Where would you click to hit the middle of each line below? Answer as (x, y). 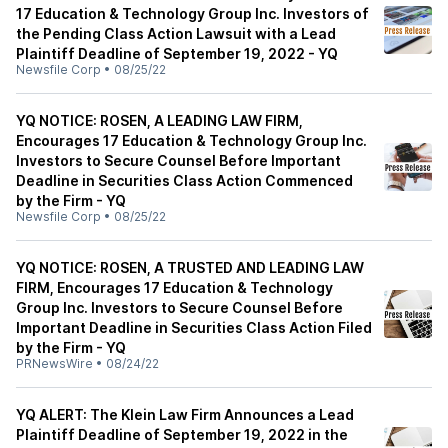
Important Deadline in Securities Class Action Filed (194, 327)
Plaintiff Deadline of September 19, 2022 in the (182, 434)
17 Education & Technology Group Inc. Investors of (192, 13)
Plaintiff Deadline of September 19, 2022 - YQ (177, 53)
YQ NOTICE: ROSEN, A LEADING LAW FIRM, (159, 120)
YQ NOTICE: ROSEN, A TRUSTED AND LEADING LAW (190, 267)
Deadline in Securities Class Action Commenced (184, 180)
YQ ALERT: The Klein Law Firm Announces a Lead (185, 414)
